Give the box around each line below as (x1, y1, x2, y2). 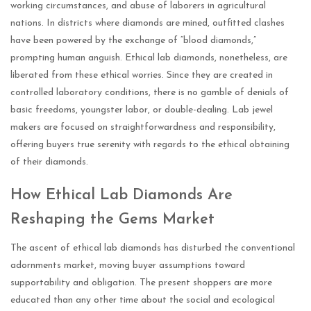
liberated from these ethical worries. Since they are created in (10, 70, 273, 81)
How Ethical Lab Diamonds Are (10, 187, 233, 203)
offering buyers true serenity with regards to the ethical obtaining (10, 140, 289, 151)
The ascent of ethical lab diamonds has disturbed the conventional (10, 242, 295, 253)
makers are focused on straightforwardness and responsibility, (10, 122, 276, 133)
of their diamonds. (10, 157, 88, 168)
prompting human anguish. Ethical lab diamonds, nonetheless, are (10, 53, 287, 64)
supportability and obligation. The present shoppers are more (10, 277, 272, 288)
